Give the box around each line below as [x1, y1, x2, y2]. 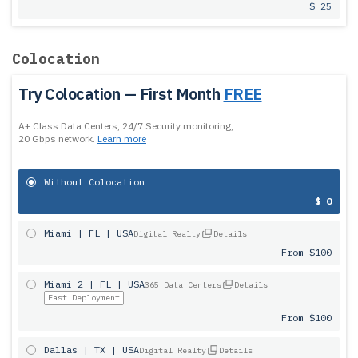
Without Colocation [44, 176, 145, 188]
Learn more [97, 133, 146, 145]
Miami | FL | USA [44, 227, 133, 239]
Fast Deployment [48, 292, 120, 303]
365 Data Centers [145, 280, 221, 290]
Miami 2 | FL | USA [44, 278, 145, 290]
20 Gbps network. [18, 133, 97, 145]
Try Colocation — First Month [18, 83, 224, 105]
